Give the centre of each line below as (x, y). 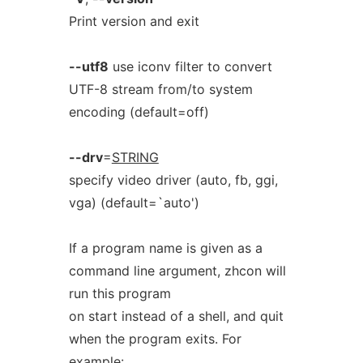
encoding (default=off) (139, 112)
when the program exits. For (155, 339)
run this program (120, 293)
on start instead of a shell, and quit (176, 316)
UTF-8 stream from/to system (160, 89)
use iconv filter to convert (190, 66)
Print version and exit (134, 21)
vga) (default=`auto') (134, 203)
